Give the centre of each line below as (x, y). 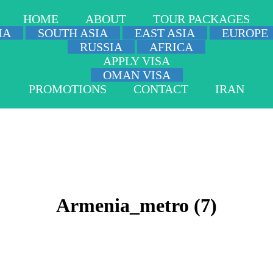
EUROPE (245, 33)
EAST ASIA (165, 33)
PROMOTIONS (68, 89)
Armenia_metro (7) (136, 206)
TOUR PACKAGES (201, 19)
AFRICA (171, 47)
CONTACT (161, 89)
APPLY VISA (136, 61)
